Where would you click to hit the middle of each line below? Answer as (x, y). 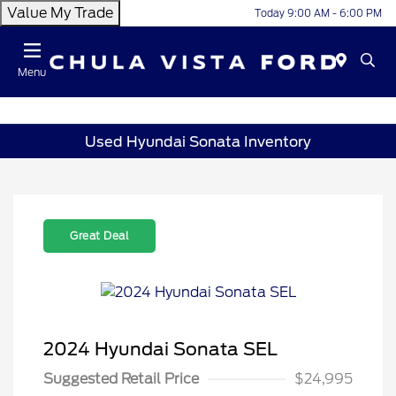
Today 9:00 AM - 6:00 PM (318, 13)
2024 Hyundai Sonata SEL (160, 349)
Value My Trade (60, 13)
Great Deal (99, 236)
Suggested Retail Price (121, 378)
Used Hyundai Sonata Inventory (198, 141)
